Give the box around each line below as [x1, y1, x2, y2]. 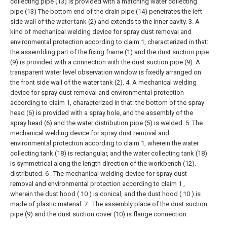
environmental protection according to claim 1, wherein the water [10, 139, 199, 147]
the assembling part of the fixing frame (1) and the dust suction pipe [10, 48, 209, 56]
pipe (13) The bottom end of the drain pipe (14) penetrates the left [10, 8, 202, 16]
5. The [185, 119, 203, 127]
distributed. [10, 170, 44, 178]
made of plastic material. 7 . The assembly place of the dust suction [10, 200, 207, 208]
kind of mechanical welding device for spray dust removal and [10, 28, 192, 36]
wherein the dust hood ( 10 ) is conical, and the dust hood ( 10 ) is [10, 190, 201, 198]
